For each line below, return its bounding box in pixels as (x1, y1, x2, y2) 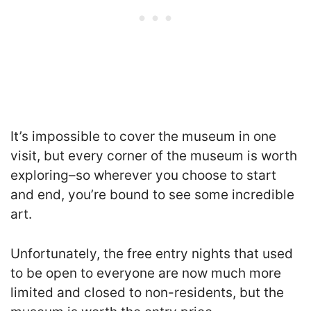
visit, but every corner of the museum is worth (10, 148, 297, 165)
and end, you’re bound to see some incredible (10, 187, 294, 203)
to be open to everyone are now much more (10, 264, 281, 281)
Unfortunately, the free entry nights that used (10, 245, 293, 262)
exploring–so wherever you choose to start (10, 167, 276, 184)
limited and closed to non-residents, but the (10, 284, 284, 301)
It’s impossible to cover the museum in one (10, 128, 276, 145)
